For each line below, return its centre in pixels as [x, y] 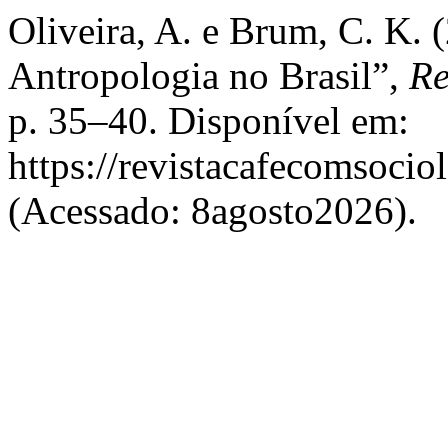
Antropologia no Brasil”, [208, 75]
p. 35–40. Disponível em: [208, 120]
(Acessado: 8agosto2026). [212, 210]
